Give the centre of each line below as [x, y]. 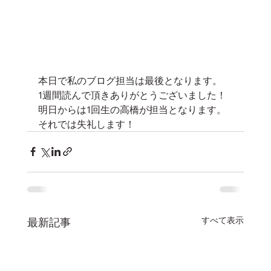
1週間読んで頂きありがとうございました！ [132, 95]
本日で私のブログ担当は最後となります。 [130, 80]
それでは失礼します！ [86, 124]
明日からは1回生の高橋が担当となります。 [132, 109]
